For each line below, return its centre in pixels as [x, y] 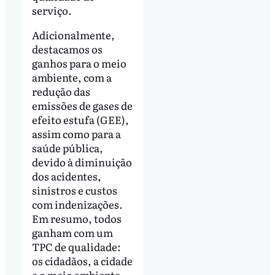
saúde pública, [67, 147]
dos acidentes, [66, 176]
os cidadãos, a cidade [82, 260]
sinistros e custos [74, 190]
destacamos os [67, 48]
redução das [61, 91]
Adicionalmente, [73, 34]
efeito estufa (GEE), [80, 119]
